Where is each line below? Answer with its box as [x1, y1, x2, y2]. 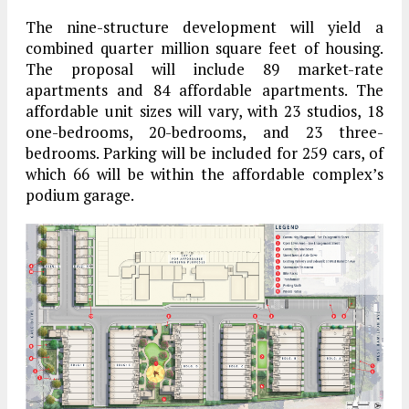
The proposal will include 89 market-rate [26, 58, 383, 80]
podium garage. [26, 184, 134, 206]
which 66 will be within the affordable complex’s [26, 163, 383, 185]
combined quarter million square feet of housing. [26, 37, 383, 59]
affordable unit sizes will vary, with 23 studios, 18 [26, 100, 383, 122]
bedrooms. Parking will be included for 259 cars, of [26, 142, 383, 164]
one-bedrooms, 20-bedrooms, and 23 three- [26, 121, 383, 143]
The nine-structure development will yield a [26, 16, 383, 38]
